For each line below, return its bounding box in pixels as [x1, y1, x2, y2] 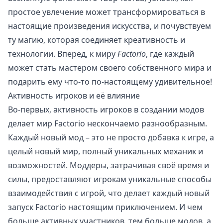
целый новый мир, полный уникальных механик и [8, 146, 203, 157]
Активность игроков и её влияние [8, 90, 140, 102]
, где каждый [146, 48, 194, 60]
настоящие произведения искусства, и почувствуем [8, 20, 211, 32]
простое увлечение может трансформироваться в [8, 6, 205, 18]
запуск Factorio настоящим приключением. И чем [8, 202, 203, 213]
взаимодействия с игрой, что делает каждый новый [8, 188, 210, 199]
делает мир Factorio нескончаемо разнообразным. [8, 118, 207, 129]
